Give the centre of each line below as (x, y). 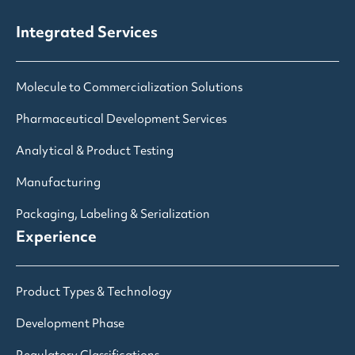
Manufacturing (58, 184)
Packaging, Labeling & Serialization (113, 216)
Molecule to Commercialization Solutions (129, 89)
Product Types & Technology (94, 293)
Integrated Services (87, 34)
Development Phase (70, 325)
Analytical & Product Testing (95, 152)
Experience (56, 239)
